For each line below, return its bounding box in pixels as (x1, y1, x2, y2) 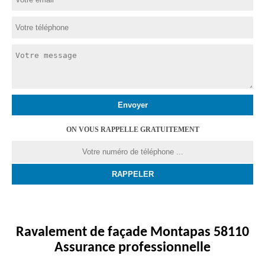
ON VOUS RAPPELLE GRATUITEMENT (66, 125, 199, 134)
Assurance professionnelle (54, 241, 211, 255)
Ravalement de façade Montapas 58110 (16, 225, 249, 240)
